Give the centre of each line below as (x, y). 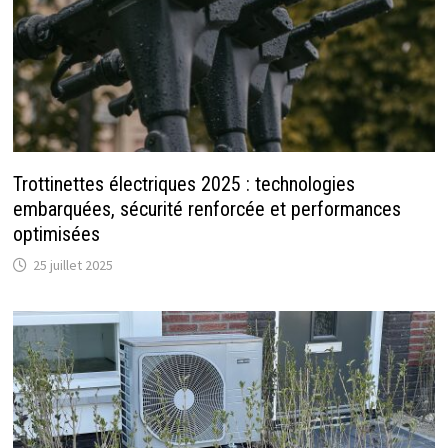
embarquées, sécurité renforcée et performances (206, 209)
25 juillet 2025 (72, 265)
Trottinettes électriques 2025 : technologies (183, 184)
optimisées (56, 234)
